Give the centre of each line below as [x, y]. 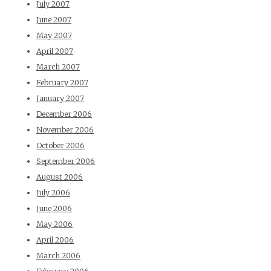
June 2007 [54, 20]
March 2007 [58, 67]
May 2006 [54, 224]
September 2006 [66, 162]
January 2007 [60, 99]
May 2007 [54, 36]
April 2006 [55, 240]
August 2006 [60, 177]
